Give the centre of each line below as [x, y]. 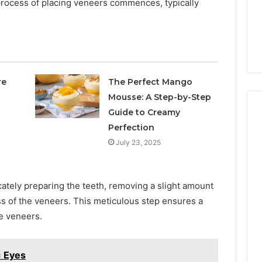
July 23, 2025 [139, 143]
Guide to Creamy [144, 113]
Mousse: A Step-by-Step [160, 97]
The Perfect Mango [151, 82]
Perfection [132, 128]
